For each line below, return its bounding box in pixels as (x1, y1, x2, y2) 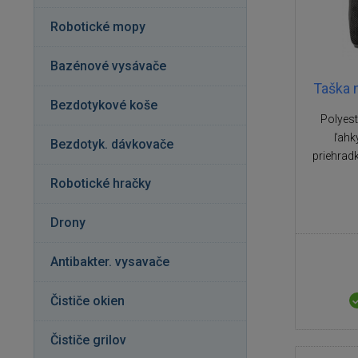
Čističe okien (50, 293, 125, 308)
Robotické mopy (50, 19, 145, 34)
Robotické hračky (50, 176, 151, 191)
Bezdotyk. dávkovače (50, 137, 173, 152)
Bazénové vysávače (50, 58, 166, 74)
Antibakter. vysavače (50, 254, 169, 269)
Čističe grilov (50, 332, 126, 348)
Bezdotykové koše (50, 97, 157, 113)
